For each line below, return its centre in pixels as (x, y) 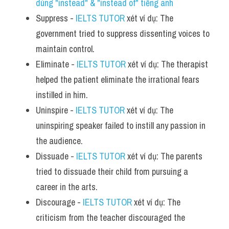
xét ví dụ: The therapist (167, 64)
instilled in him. (62, 95)
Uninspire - (56, 110)
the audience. (59, 141)
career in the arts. (67, 187)
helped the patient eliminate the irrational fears (118, 79)
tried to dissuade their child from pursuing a (112, 171)
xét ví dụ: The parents (164, 156)
